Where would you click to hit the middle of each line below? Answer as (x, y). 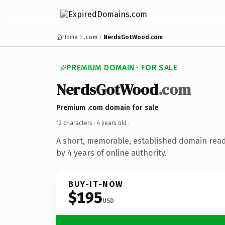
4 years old (112, 123)
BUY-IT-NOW (96, 184)
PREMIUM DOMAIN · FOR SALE (122, 68)
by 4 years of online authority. (111, 153)
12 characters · (77, 123)
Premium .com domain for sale (107, 107)
